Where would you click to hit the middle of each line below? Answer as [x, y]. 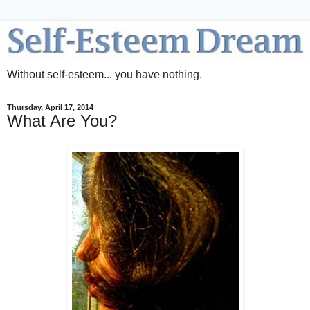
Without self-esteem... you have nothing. [104, 75]
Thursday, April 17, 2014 [50, 108]
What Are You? [62, 121]
